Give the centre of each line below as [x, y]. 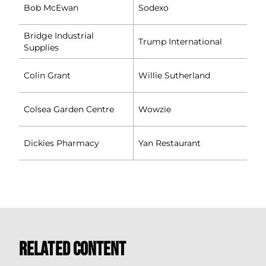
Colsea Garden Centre [69, 109]
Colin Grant [47, 75]
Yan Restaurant [170, 143]
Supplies [41, 47]
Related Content [73, 249]
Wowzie [155, 109]
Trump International [180, 41]
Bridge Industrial [59, 35]
